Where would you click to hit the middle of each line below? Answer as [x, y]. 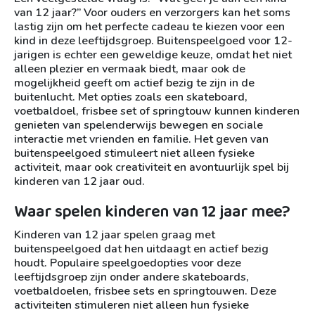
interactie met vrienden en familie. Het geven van [141, 139]
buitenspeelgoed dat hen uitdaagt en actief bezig [141, 249]
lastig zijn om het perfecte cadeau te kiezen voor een [149, 27]
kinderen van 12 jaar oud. [79, 181]
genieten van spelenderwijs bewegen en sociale [139, 125]
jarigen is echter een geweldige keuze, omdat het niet [153, 55]
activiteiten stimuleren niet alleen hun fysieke [131, 305]
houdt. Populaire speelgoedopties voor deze [128, 263]
